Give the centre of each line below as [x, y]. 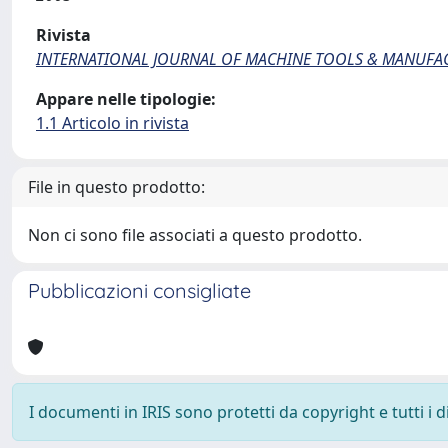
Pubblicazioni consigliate [139, 290]
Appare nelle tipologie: [126, 99]
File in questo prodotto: [116, 187]
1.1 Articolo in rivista [112, 123]
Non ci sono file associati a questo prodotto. [195, 235]
